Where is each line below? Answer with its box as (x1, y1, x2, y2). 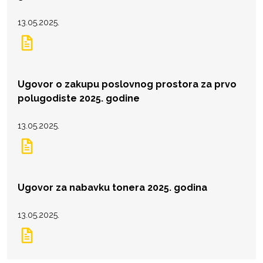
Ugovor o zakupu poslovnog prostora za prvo (18, 78, 237, 90)
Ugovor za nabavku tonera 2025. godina (18, 181, 207, 193)
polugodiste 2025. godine (18, 92, 140, 104)
